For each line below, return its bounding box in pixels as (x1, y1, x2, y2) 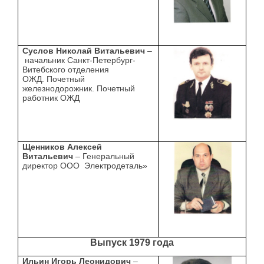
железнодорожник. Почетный (22, 84, 136, 94)
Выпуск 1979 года (90, 237, 174, 248)
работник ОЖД (22, 93, 80, 103)
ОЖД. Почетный (22, 74, 85, 84)
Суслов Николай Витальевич (22, 46, 146, 56)
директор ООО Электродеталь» (22, 161, 148, 171)
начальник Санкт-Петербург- (22, 55, 136, 65)
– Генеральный (75, 151, 135, 161)
